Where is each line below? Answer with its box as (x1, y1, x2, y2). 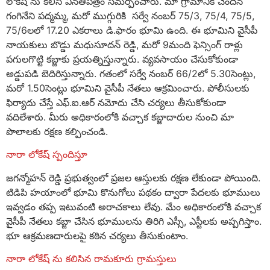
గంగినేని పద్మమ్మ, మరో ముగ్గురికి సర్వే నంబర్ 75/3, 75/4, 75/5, (6, 10, 254, 22)
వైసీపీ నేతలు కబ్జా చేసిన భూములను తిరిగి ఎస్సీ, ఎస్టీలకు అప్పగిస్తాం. (6, 215, 262, 227)
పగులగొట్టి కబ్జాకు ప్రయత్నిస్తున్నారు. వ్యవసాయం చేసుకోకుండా (6, 53, 238, 66)
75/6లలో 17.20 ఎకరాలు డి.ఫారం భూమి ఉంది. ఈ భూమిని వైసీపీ (6, 24, 257, 37)
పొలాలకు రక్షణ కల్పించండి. (6, 125, 108, 138)
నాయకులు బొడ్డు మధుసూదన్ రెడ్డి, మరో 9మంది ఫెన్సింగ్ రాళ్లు (6, 39, 243, 51)
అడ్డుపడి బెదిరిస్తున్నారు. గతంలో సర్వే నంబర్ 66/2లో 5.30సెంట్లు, (6, 67, 256, 80)
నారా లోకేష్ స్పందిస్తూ (6, 148, 87, 161)
